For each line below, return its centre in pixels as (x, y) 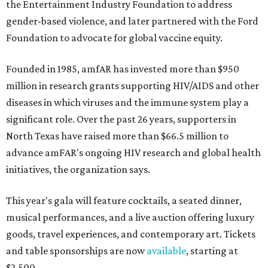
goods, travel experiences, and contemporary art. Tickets (131, 234)
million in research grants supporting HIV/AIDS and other (133, 86)
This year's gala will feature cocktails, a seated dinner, (124, 201)
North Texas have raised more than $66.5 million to (117, 136)
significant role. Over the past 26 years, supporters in (121, 119)
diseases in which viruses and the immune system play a (127, 103)
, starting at (212, 251)
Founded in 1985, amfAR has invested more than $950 (123, 69)
